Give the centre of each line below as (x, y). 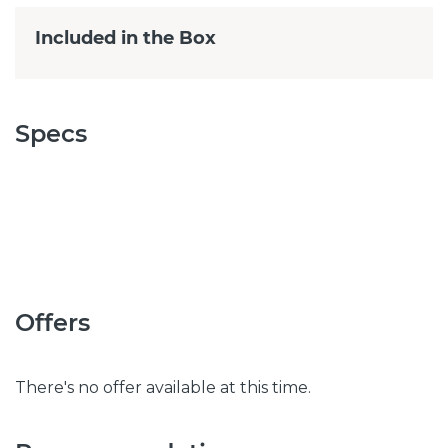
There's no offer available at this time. (163, 387)
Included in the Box (125, 37)
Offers (52, 322)
